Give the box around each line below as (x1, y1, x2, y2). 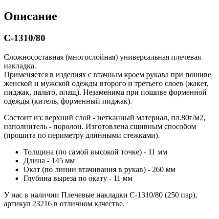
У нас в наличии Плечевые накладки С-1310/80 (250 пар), (4, 190, 197, 199)
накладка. (4, 61, 36, 70)
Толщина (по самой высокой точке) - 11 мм (23, 147, 167, 156)
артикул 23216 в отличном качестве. (4, 199, 125, 208)
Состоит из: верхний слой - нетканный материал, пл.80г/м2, (4, 113, 205, 122)
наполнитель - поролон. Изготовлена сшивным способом (4, 122, 196, 131)
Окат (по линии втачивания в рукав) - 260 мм (23, 165, 175, 174)
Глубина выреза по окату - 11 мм (23, 174, 132, 182)
